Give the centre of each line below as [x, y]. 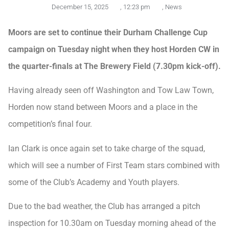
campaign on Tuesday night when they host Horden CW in [114, 49]
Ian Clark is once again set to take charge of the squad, [107, 148]
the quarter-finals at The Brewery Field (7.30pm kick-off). [114, 66]
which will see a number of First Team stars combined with [114, 165]
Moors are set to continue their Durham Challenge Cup [108, 32]
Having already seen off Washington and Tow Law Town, [111, 90]
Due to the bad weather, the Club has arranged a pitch [104, 207]
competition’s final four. [50, 124]
